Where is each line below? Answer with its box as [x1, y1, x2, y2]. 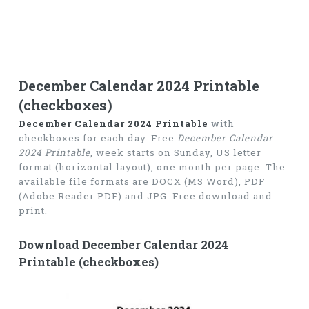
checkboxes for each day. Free [18, 132, 177, 145]
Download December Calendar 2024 [18, 237, 228, 252]
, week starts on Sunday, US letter [90, 146, 261, 159]
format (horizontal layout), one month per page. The [18, 161, 286, 174]
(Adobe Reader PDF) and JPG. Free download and [18, 190, 272, 203]
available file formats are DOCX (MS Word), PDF [18, 175, 265, 188]
